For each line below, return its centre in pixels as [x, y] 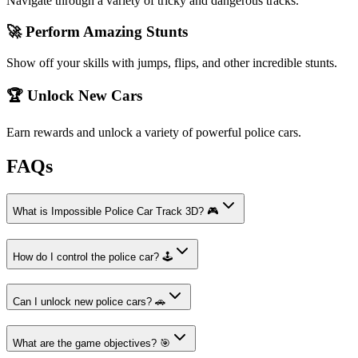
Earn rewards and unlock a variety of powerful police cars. [154, 132]
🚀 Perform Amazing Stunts [97, 31]
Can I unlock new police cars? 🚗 [89, 302]
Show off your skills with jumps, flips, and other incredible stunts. [172, 62]
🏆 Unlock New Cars [74, 96]
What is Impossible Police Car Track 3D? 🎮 [116, 211]
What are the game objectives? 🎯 [91, 343]
